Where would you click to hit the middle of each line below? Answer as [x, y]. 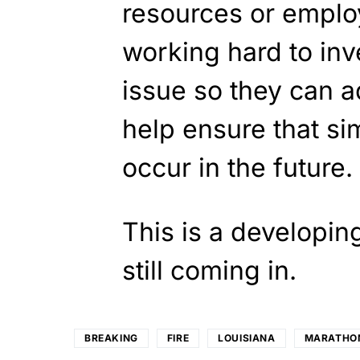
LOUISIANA [247, 338]
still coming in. [209, 271]
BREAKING [111, 338]
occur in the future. [237, 168]
